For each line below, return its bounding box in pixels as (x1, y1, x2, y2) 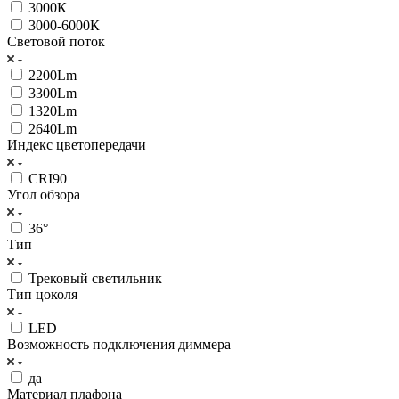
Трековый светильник (28, 270, 162, 286)
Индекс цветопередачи (7, 136, 146, 152)
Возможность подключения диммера (7, 336, 231, 352)
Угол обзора (7, 186, 80, 202)
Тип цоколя (7, 286, 77, 302)
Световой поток (7, 33, 105, 49)
